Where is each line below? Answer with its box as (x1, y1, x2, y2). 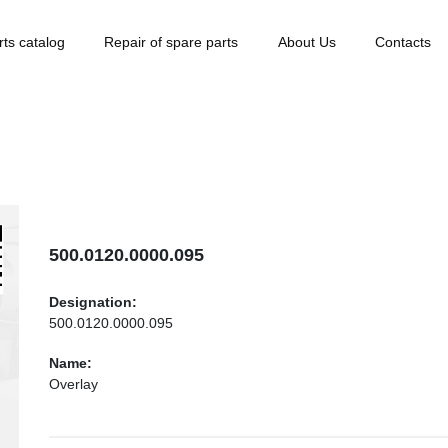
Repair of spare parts (104, 34, 239, 50)
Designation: (49, 294, 137, 310)
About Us (277, 34, 336, 50)
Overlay (49, 376, 98, 392)
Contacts (374, 34, 431, 50)
